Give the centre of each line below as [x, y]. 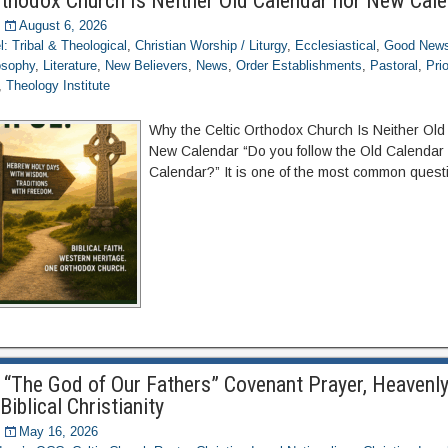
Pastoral [394, 65]
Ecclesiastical [336, 45]
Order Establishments [299, 65]
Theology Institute [58, 85]
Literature [70, 65]
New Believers [147, 65]
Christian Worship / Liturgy [211, 45]
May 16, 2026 [59, 431]
